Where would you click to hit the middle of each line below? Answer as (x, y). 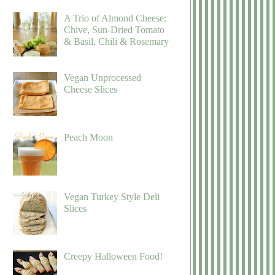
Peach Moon (89, 137)
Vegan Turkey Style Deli (112, 197)
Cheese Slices (91, 90)
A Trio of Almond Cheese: (115, 18)
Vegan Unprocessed (103, 78)
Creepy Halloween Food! (114, 257)
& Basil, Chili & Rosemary (117, 42)
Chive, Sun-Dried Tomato (114, 30)
